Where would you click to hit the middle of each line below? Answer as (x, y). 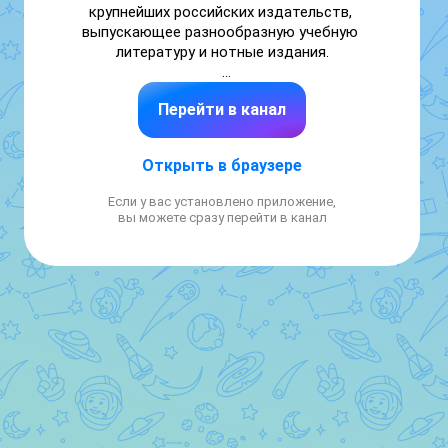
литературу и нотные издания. (222, 52)
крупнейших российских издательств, (220, 12)
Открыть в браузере (222, 165)
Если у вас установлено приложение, (222, 201)
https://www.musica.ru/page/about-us (222, 92)
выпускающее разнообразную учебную (220, 32)
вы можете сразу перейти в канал (222, 217)
